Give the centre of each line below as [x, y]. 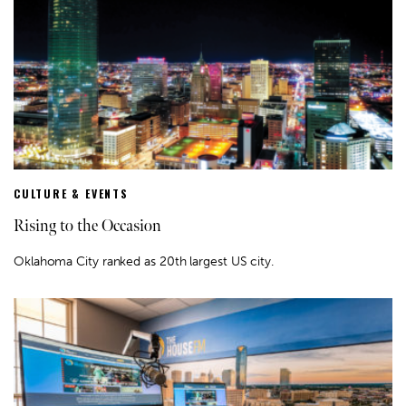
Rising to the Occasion [87, 227]
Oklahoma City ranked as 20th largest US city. [144, 262]
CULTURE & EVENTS [71, 194]
